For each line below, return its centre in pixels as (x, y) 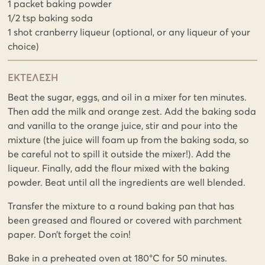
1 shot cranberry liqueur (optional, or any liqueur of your (129, 32)
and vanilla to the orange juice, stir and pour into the (123, 126)
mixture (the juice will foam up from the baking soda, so (129, 140)
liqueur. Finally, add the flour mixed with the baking (119, 168)
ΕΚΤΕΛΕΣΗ (33, 78)
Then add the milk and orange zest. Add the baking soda (132, 112)
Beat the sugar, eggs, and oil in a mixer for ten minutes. (127, 97)
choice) (24, 46)
